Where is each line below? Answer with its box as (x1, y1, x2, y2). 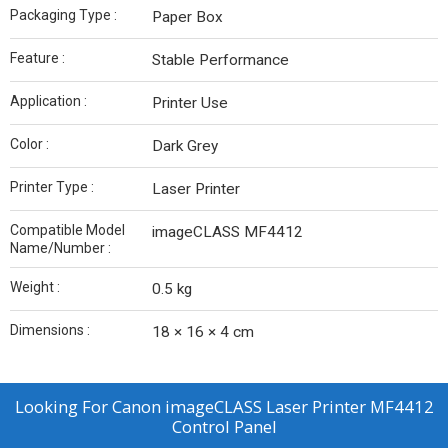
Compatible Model (10, 222, 125, 239)
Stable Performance (152, 51, 289, 70)
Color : (10, 136, 49, 153)
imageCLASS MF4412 (152, 223, 303, 242)
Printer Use (152, 94, 228, 113)
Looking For (14, 395, 112, 419)
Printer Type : (10, 179, 94, 196)
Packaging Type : (10, 7, 117, 24)
